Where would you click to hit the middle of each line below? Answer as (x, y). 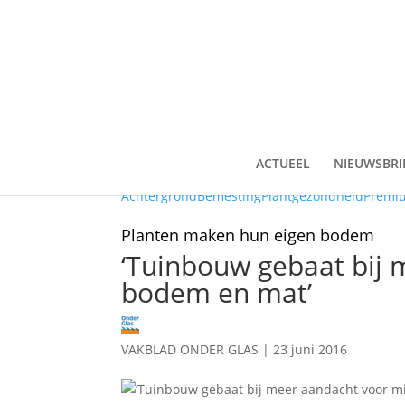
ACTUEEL (283, 163)
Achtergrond (160, 196)
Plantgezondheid (313, 196)
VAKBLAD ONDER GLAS (190, 349)
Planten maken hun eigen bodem (248, 235)
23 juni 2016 (311, 349)
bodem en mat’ (217, 292)
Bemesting (230, 196)
